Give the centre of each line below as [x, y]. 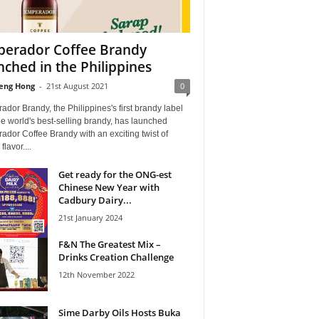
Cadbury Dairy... [95, 200]
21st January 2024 [90, 217]
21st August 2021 [77, 85]
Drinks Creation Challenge [116, 257]
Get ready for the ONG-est [115, 174]
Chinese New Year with [109, 187]
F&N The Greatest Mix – [109, 244]
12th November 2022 [96, 274]
